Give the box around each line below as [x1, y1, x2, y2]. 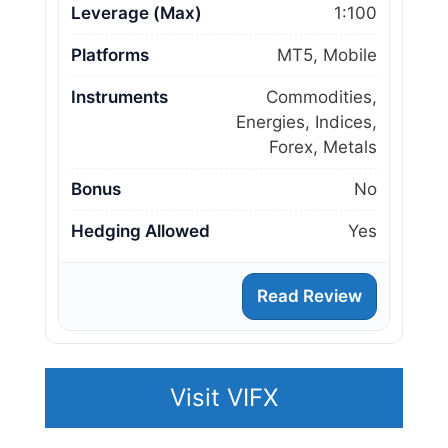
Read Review [257, 285, 362, 306]
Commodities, [266, 86, 377, 107]
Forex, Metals [269, 136, 377, 157]
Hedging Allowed [71, 220, 210, 241]
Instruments [71, 86, 168, 107]
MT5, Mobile [277, 44, 377, 65]
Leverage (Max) [71, 2, 202, 23]
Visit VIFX [170, 382, 278, 412]
